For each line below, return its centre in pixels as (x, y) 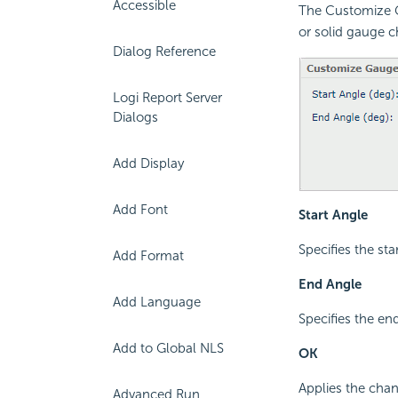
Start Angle (333, 215)
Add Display (148, 163)
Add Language (157, 302)
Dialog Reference (164, 52)
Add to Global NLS (168, 348)
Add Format (148, 256)
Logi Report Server (167, 98)
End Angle (330, 285)
